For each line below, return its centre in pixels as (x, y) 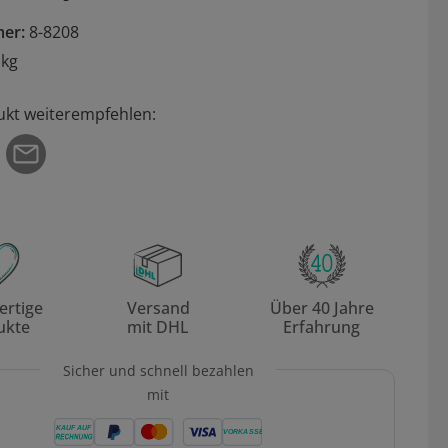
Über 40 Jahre (321, 308)
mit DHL (158, 327)
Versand (158, 308)
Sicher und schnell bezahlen (158, 371)
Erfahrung (322, 327)
